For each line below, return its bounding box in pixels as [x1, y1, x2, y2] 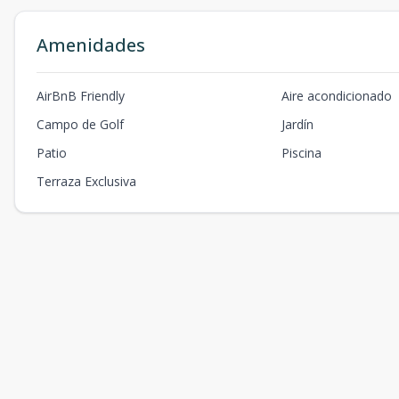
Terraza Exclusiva [37, 173, 136, 190]
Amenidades [37, 33, 145, 57]
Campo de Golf [37, 116, 124, 133]
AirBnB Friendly [37, 87, 125, 104]
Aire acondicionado [281, 87, 393, 104]
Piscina [281, 144, 322, 161]
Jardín [281, 116, 314, 133]
